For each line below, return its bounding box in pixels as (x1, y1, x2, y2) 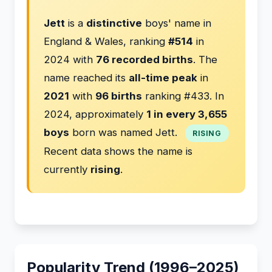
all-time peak (129, 72, 197, 84)
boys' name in (142, 17, 211, 29)
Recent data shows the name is (44, 145, 192, 157)
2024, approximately (44, 108, 146, 120)
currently (44, 163, 90, 175)
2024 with (44, 53, 96, 66)
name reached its (44, 72, 129, 84)
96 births (95, 90, 142, 102)
